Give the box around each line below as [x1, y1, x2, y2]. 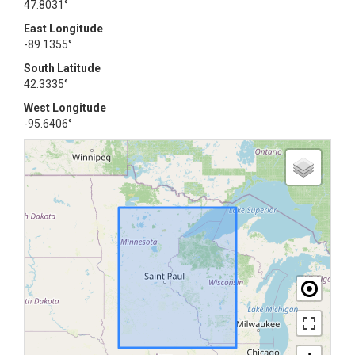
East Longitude [24, 22, 103, 35]
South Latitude [24, 62, 101, 74]
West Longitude [24, 101, 106, 114]
